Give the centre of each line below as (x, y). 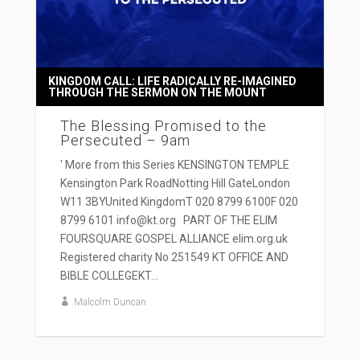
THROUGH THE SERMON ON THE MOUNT (157, 92)
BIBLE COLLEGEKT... (109, 275)
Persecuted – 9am (125, 140)
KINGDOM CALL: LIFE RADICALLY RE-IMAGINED (172, 81)
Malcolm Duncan (110, 302)
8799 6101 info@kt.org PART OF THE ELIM (168, 220)
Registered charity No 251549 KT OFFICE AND (174, 257)
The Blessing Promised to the (163, 125)
